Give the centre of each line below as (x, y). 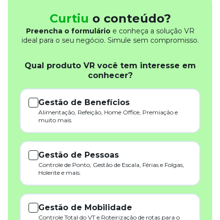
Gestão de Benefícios (84, 103)
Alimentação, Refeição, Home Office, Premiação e (108, 112)
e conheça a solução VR (152, 31)
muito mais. (55, 120)
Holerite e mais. (59, 173)
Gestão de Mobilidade (85, 208)
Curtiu (69, 18)
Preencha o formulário (68, 31)
